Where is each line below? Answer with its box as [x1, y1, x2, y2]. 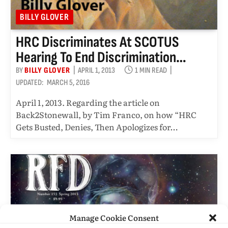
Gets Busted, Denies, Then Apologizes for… [16, 120, 178, 133]
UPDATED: [16, 77, 43, 88]
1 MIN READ [134, 65, 167, 75]
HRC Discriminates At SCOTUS [16, 33, 179, 51]
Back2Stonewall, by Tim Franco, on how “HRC [16, 108, 196, 121]
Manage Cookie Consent [69, 211, 159, 223]
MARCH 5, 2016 [47, 77, 90, 88]
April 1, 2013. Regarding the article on [16, 96, 160, 108]
